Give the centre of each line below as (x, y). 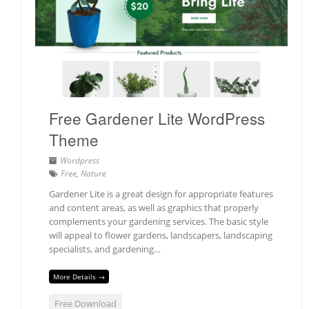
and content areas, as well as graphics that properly (154, 207)
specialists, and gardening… (105, 249)
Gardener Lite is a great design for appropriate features (161, 193)
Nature (93, 173)
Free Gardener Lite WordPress (157, 118)
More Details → (79, 277)
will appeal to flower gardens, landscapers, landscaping (161, 235)
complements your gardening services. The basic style (159, 221)
